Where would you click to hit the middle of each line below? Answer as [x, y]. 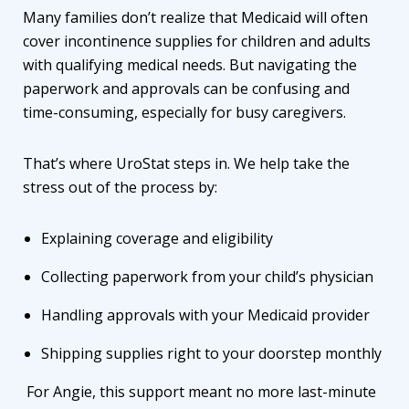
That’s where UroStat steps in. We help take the [186, 163]
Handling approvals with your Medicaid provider [207, 315]
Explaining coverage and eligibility [159, 238]
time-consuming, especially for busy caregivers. [186, 112]
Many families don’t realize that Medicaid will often [195, 17]
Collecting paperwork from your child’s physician [209, 276]
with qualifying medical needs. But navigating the [190, 64]
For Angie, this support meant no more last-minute [199, 391]
